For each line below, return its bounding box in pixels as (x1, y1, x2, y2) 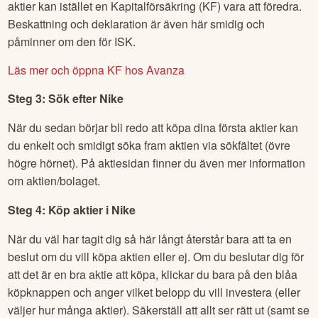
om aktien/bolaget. (8, 172, 101, 189)
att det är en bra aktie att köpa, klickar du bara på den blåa (8, 265, 298, 283)
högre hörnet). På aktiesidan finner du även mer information (8, 154, 306, 171)
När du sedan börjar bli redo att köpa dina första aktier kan (8, 119, 299, 136)
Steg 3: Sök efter (8, 89, 100, 106)
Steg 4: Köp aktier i (8, 201, 112, 218)
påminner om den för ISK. (8, 33, 136, 50)
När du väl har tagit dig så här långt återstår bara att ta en (8, 230, 292, 247)
